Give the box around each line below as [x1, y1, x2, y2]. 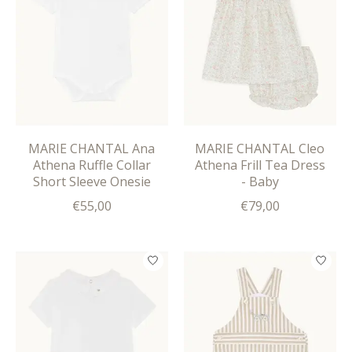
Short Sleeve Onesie [32, 172, 151, 190]
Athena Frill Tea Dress [194, 156, 325, 174]
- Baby [240, 172, 279, 190]
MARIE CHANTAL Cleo [195, 139, 325, 157]
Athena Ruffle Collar [32, 156, 151, 174]
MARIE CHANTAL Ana [28, 139, 156, 157]
